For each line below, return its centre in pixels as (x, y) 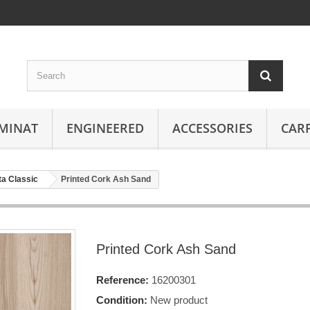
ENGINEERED (105, 128)
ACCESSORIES (212, 128)
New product (179, 300)
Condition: (122, 300)
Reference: (122, 280)
